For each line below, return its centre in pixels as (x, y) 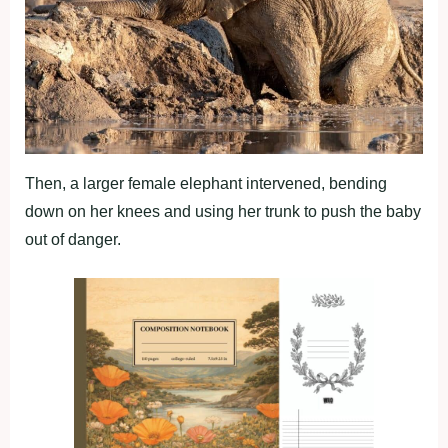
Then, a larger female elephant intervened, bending (206, 183)
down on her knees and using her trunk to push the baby (223, 211)
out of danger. (73, 239)
